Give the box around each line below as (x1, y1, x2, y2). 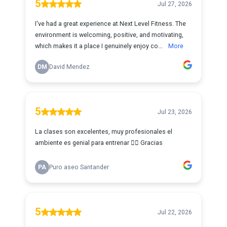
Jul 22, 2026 (158, 208, 192, 216)
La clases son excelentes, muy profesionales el (35, 128, 172, 135)
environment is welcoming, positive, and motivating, (35, 31, 183, 39)
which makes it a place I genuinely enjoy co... (35, 42, 164, 50)
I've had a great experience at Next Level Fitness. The (35, 20, 186, 27)
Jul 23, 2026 (158, 108, 192, 116)
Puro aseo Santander (49, 164, 109, 171)
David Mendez (49, 63, 90, 70)
